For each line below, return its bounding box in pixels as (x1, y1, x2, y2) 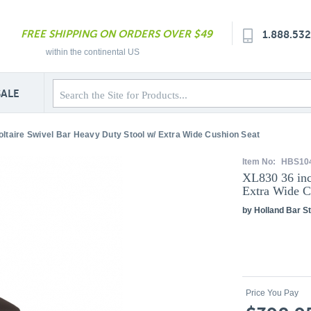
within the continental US (46, 47, 140, 57)
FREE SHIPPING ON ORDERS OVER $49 (21, 28, 212, 40)
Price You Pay (246, 288, 299, 298)
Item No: (242, 157, 278, 167)
